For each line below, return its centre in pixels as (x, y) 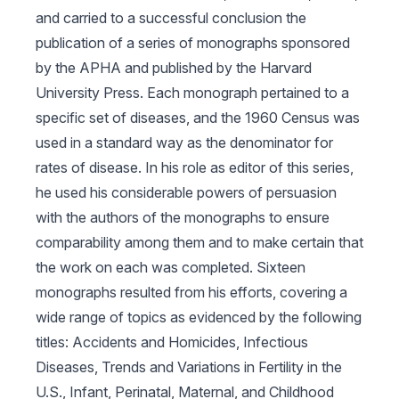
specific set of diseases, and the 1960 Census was (198, 118)
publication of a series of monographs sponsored (193, 43)
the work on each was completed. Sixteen (171, 267)
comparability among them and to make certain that (199, 242)
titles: (54, 342)
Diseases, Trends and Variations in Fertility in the (189, 367)
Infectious (276, 342)
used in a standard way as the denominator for (184, 142)
